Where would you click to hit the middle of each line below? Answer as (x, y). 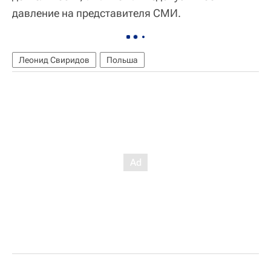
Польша (122, 60)
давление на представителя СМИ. (96, 13)
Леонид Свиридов (54, 60)
